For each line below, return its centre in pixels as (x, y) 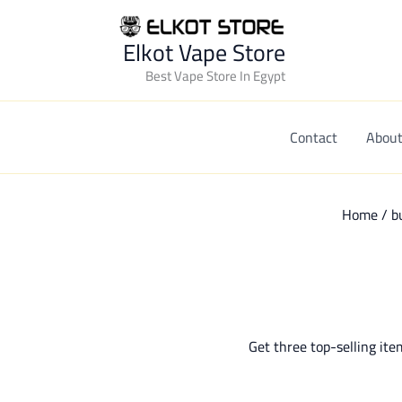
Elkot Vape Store (204, 52)
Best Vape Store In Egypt (215, 76)
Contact (314, 137)
